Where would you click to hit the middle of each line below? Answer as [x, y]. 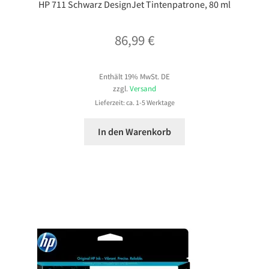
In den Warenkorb [134, 131]
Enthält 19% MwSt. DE [134, 77]
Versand [143, 89]
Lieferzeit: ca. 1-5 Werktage [134, 103]
